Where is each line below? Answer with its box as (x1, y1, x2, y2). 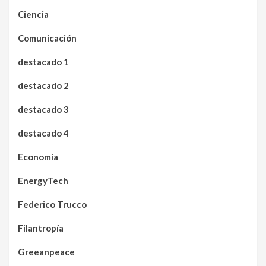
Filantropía (18, 223, 64, 234)
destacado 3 (18, 104, 69, 115)
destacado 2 (18, 80, 69, 91)
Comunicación (18, 33, 77, 44)
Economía (18, 151, 58, 163)
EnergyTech (18, 175, 68, 186)
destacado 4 (18, 128, 69, 139)
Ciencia (18, 9, 49, 20)
